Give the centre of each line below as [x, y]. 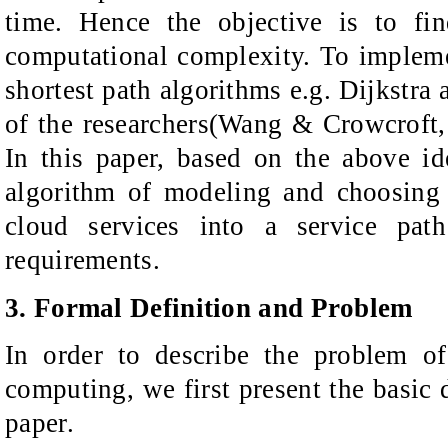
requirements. [82, 260]
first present [252, 389]
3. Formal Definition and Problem [209, 307]
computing [66, 389]
